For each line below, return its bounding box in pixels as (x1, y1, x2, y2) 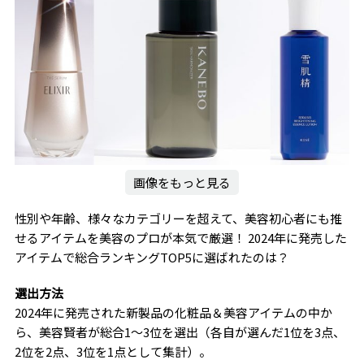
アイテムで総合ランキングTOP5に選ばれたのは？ (14, 249, 289, 266)
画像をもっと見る (133, 174, 231, 192)
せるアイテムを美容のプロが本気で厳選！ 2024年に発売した (14, 229, 347, 247)
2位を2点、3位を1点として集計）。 (14, 343, 211, 361)
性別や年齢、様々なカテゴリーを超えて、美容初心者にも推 (14, 210, 342, 227)
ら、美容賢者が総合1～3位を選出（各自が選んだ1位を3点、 (14, 323, 345, 341)
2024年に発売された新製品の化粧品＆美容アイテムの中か (14, 304, 332, 322)
